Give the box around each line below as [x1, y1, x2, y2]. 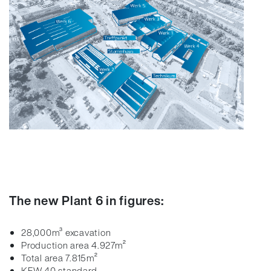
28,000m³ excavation [21, 226, 111, 239]
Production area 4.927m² [21, 238, 126, 252]
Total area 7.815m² [21, 251, 98, 264]
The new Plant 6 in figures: [9, 192, 164, 209]
